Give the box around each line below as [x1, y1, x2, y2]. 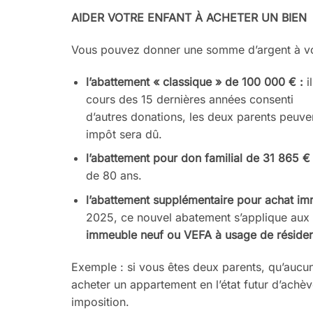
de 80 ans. [85, 168, 142, 183]
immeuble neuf [85, 227, 167, 242]
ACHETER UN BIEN [206, 10, 307, 24]
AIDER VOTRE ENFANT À [71, 10, 206, 24]
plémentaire [171, 192, 237, 207]
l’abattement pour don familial [85, 151, 246, 166]
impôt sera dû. [85, 126, 162, 141]
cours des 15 [85, 92, 156, 106]
